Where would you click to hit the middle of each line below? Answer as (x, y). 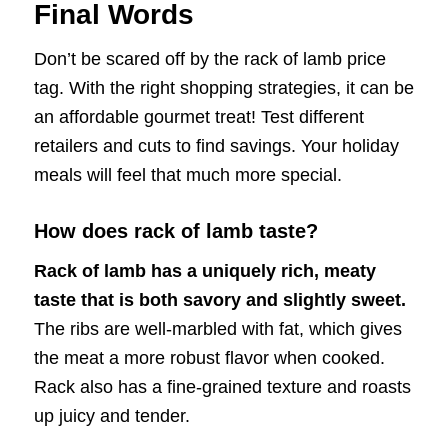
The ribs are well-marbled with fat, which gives (217, 329)
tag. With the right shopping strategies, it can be (223, 87)
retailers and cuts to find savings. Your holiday (216, 145)
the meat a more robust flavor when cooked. (209, 358)
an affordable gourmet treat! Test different (198, 116)
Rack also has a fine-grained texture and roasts (222, 387)
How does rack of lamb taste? (175, 230)
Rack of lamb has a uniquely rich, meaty (204, 271)
